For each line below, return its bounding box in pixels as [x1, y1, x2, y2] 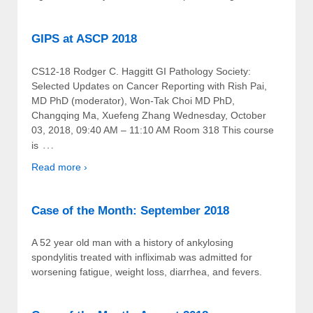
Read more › [31, 161, 87, 173]
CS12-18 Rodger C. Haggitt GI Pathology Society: [31, 65, 251, 77]
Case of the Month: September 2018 [31, 203, 229, 217]
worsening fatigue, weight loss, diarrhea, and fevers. [31, 265, 262, 277]
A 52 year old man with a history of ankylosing [31, 236, 233, 248]
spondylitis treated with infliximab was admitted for [31, 251, 252, 263]
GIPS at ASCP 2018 [31, 32, 137, 46]
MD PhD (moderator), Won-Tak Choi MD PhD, [31, 94, 235, 106]
